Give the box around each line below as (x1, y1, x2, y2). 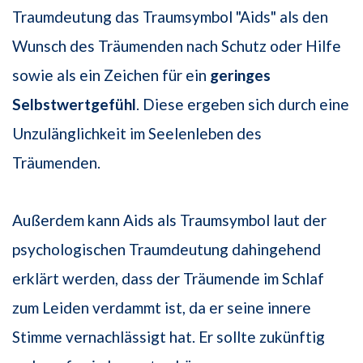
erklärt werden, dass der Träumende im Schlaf (12, 269, 324, 288)
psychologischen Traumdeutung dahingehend (12, 240, 321, 259)
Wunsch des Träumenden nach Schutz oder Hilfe (12, 36, 341, 56)
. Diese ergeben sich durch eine (136, 95, 349, 114)
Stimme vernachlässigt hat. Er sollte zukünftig (12, 327, 325, 347)
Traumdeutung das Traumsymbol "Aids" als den (12, 7, 328, 27)
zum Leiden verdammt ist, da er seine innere (12, 298, 311, 318)
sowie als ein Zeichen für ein (12, 66, 210, 85)
